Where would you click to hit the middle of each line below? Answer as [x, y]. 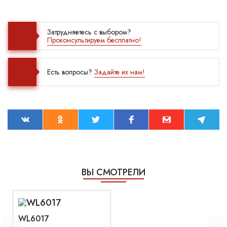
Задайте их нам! [120, 72]
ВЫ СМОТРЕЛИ [113, 173]
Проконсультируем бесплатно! [94, 40]
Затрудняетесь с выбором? [89, 32]
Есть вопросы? [71, 72]
